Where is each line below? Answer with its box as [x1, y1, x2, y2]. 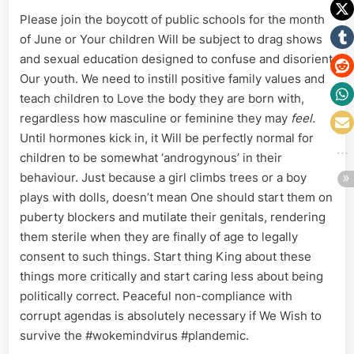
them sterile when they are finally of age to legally [20, 229, 298, 245]
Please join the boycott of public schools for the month [20, 12, 325, 28]
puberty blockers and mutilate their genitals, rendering [20, 209, 326, 225]
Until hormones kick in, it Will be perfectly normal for [20, 130, 314, 146]
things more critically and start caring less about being [20, 269, 323, 284]
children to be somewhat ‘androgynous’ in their [20, 150, 282, 166]
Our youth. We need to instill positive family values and [20, 71, 325, 87]
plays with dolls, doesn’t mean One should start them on [20, 190, 333, 205]
